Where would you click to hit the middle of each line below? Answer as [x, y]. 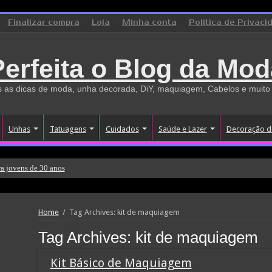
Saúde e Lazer [182, 129]
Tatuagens [68, 129]
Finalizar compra [43, 23]
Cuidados [122, 129]
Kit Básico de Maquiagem [121, 263]
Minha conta [149, 23]
